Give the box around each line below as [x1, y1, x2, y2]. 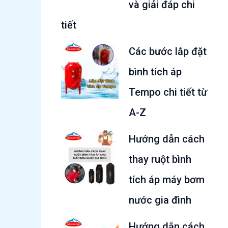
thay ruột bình [129, 153, 191, 165]
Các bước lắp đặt [129, 45, 207, 58]
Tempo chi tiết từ [129, 85, 207, 98]
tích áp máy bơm [129, 173, 205, 186]
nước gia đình [129, 193, 191, 206]
